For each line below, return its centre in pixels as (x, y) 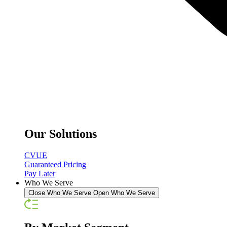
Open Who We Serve (124, 193)
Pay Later (40, 174)
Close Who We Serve (60, 193)
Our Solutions (61, 134)
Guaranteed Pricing (55, 165)
